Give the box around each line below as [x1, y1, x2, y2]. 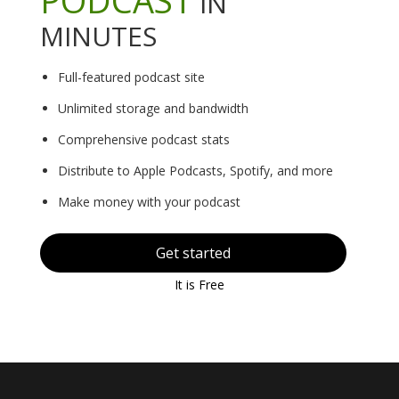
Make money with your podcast [58, 192, 240, 210]
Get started [156, 242, 231, 263]
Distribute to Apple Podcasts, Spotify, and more [58, 161, 333, 179]
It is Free [175, 275, 224, 293]
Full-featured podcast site [58, 68, 205, 85]
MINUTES [40, 17, 157, 54]
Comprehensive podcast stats [58, 130, 230, 148]
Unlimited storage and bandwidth [58, 99, 248, 117]
